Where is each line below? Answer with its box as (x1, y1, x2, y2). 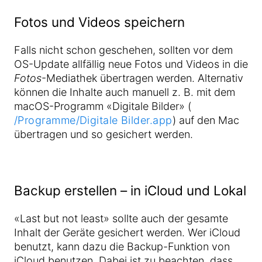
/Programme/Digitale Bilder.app (14, 114, 173, 126)
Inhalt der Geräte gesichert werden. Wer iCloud (14, 226, 240, 239)
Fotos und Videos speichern (14, 14, 185, 30)
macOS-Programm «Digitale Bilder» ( (14, 100, 191, 112)
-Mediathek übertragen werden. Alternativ (42, 72, 243, 84)
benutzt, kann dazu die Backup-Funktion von (14, 240, 230, 253)
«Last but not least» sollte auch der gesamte (14, 212, 228, 225)
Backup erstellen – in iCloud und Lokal (14, 182, 246, 198)
